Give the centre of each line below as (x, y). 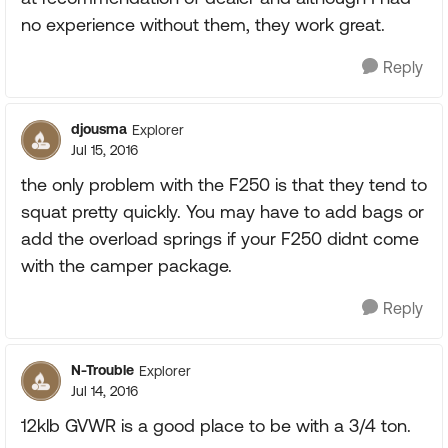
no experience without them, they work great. (203, 24)
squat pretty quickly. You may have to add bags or (222, 211)
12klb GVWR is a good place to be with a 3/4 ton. (216, 425)
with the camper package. (126, 265)
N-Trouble (102, 370)
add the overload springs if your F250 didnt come (220, 238)
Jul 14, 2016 (104, 391)
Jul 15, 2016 (104, 150)
